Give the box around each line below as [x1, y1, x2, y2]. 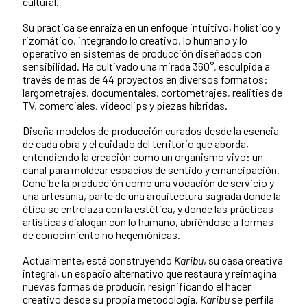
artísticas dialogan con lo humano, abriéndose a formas [23, 214, 273, 228]
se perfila [230, 292, 274, 306]
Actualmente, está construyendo [23, 253, 172, 267]
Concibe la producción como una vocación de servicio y [23, 175, 274, 189]
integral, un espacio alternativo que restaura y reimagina [23, 266, 277, 280]
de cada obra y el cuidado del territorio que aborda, [23, 136, 249, 150]
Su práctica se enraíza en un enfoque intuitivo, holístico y [23, 20, 280, 34]
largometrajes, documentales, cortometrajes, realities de [23, 85, 282, 99]
